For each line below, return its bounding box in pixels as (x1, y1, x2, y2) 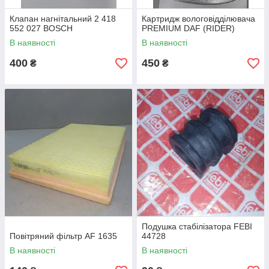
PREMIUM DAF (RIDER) (142, 23, 235, 33)
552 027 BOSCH (10, 23, 73, 33)
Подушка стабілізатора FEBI (142, 222, 252, 231)
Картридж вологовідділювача (142, 14, 255, 23)
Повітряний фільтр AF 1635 (10, 231, 117, 241)
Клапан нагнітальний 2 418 (10, 14, 116, 23)
